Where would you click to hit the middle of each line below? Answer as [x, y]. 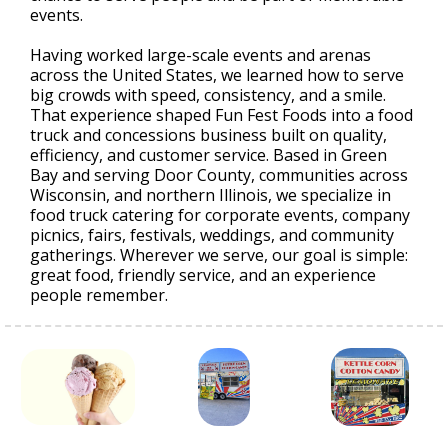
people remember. [99, 295]
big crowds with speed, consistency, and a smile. [208, 95]
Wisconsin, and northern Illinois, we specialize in [210, 195]
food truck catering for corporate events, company [220, 215]
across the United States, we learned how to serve [217, 75]
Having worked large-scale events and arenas [200, 55]
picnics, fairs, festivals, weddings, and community [212, 235]
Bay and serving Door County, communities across [219, 175]
